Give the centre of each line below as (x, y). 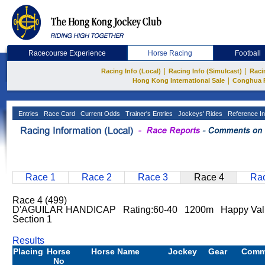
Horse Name (115, 251)
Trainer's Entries (148, 114)
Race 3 (153, 177)
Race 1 (41, 177)
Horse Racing (170, 53)
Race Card (59, 114)
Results (28, 240)
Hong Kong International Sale (178, 80)
